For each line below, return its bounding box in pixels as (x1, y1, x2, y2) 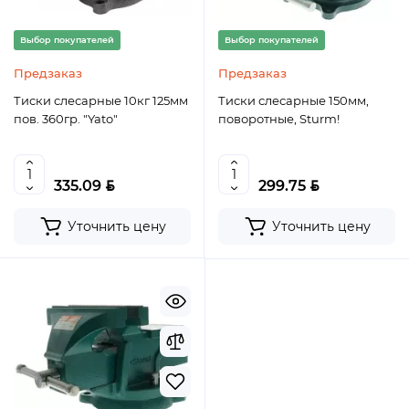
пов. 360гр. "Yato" (14, 111, 118, 127)
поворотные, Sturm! (218, 111, 340, 127)
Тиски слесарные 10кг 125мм (14, 93, 188, 109)
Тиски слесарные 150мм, (218, 93, 369, 109)
